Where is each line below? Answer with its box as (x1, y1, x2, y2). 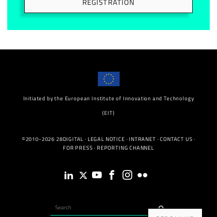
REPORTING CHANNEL (96, 144, 154, 152)
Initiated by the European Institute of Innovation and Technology (23, 94, 194, 102)
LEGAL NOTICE (87, 135, 125, 143)
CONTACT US (160, 135, 193, 143)
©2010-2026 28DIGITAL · (21, 135, 88, 143)
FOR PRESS (63, 144, 93, 152)
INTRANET (129, 135, 156, 143)
